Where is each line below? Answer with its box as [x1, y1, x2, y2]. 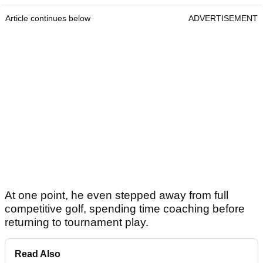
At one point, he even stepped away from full [5, 189, 228, 202]
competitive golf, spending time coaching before [5, 203, 245, 215]
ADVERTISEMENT [188, 14, 258, 23]
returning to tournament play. [5, 216, 149, 229]
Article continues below [5, 14, 90, 23]
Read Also [15, 249, 60, 259]
